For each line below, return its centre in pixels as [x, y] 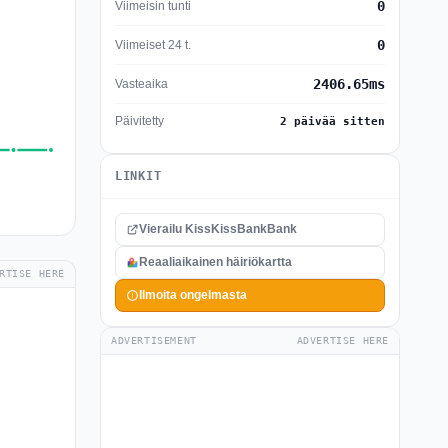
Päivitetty [139, 121]
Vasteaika [141, 83]
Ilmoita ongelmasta [193, 295]
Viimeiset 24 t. [153, 44]
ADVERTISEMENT [154, 340]
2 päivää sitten [332, 121]
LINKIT [138, 176]
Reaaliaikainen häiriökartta [215, 262]
